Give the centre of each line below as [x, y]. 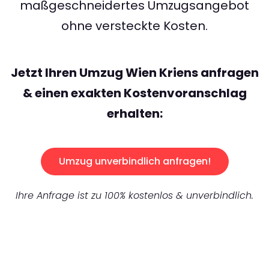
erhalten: [134, 114]
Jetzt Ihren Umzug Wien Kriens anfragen [134, 73]
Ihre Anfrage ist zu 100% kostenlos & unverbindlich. [134, 196]
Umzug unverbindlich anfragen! [134, 162]
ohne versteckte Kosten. [134, 26]
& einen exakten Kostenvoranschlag [134, 93]
